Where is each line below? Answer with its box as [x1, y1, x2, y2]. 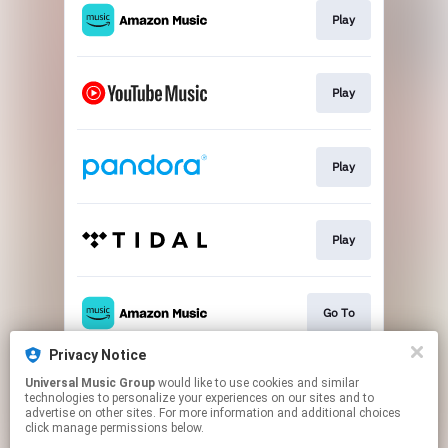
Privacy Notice [49, 347, 146, 363]
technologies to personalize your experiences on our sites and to [25, 391, 374, 405]
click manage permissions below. [25, 421, 204, 435]
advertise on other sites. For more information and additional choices [25, 406, 401, 420]
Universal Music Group [25, 376, 155, 390]
